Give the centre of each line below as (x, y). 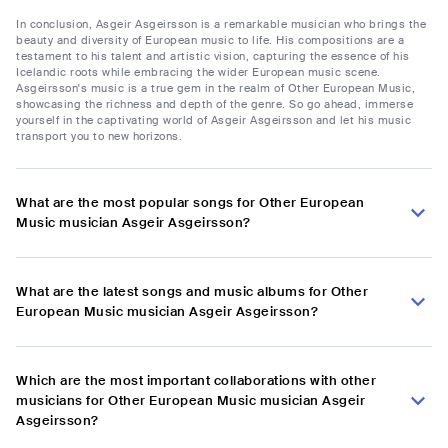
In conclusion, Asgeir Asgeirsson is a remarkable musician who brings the (221, 24)
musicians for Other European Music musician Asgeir (190, 401)
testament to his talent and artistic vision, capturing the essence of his (213, 56)
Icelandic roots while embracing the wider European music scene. (198, 72)
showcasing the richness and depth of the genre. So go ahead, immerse (214, 104)
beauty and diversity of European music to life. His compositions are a (210, 40)
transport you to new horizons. (99, 136)
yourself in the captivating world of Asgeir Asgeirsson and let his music (213, 120)
